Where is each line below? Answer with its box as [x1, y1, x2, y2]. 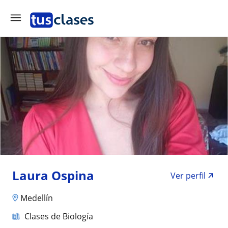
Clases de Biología [24, 210, 93, 222]
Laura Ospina [12, 167, 94, 184]
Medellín [20, 192, 53, 204]
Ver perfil [170, 170, 206, 181]
